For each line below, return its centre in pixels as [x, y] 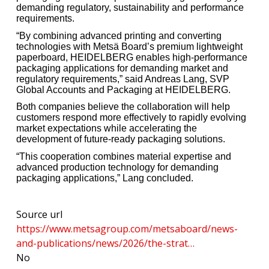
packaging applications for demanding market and [122, 68]
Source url [39, 215]
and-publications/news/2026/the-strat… [105, 243]
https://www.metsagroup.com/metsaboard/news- [127, 229]
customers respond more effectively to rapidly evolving [131, 118]
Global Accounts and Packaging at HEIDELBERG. [123, 89]
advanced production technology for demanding [117, 167]
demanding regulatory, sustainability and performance [130, 8]
